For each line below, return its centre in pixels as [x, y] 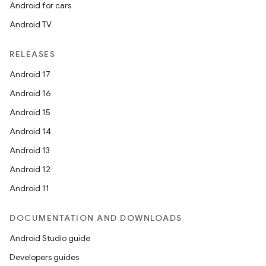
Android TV [31, 24]
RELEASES [32, 54]
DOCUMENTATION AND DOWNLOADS [96, 218]
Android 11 [29, 188]
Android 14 [30, 131]
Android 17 [30, 74]
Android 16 [30, 93]
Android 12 [30, 169]
